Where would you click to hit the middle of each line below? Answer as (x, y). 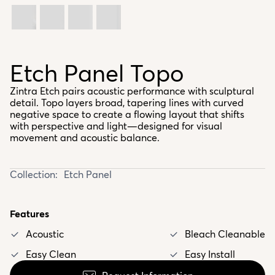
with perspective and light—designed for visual (116, 126)
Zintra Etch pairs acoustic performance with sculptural (132, 91)
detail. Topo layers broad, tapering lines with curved (127, 103)
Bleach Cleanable (225, 234)
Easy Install (210, 254)
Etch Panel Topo (97, 73)
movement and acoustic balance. (85, 137)
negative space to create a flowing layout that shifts (127, 114)
